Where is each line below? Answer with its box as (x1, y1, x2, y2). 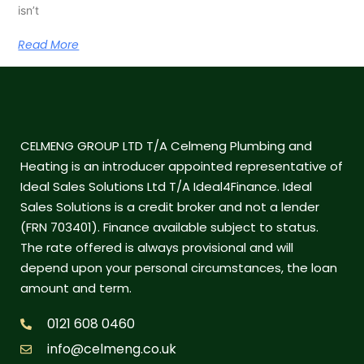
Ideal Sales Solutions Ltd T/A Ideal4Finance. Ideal (20, 178, 312, 196)
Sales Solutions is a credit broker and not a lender (20, 198, 319, 216)
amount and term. (20, 279, 132, 297)
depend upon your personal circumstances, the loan (20, 259, 337, 277)
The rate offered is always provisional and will (20, 239, 293, 257)
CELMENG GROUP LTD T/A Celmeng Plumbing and (20, 137, 312, 155)
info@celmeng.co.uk (46, 340, 176, 359)
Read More (18, 37, 80, 54)
